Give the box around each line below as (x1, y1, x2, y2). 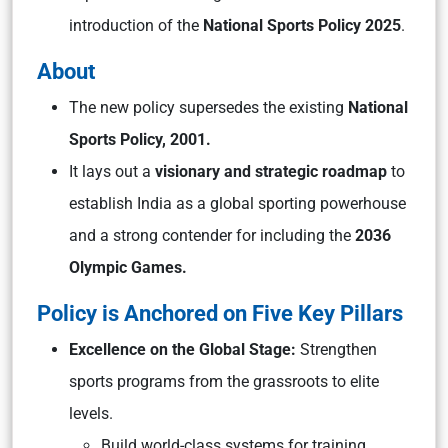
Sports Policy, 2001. (69, 130, 211, 149)
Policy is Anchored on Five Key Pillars (37, 300, 403, 326)
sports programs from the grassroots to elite (69, 372, 379, 391)
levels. (69, 404, 113, 423)
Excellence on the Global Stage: (69, 340, 300, 359)
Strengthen (300, 340, 377, 359)
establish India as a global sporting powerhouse (69, 194, 406, 213)
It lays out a (69, 162, 151, 181)
